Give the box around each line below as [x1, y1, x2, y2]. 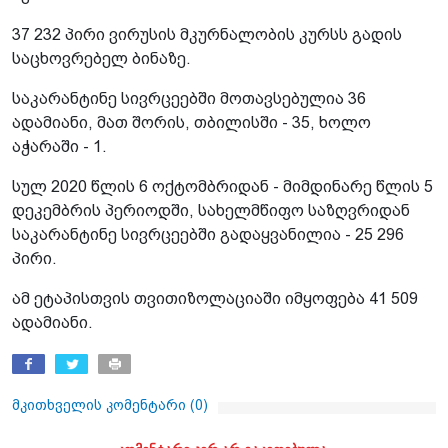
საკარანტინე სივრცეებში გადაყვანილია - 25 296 [12, 225, 404, 243]
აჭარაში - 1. [12, 137, 107, 155]
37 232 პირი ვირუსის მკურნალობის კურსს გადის [12, 25, 402, 43]
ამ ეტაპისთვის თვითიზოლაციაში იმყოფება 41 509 [12, 289, 418, 307]
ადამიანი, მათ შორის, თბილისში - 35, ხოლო [12, 113, 371, 131]
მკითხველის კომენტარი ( [12, 396, 195, 413]
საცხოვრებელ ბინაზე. [12, 49, 191, 67]
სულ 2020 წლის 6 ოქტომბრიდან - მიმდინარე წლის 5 [12, 177, 433, 195]
